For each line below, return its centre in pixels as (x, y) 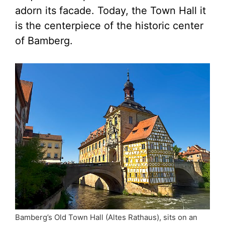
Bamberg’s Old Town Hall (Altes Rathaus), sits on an (106, 217)
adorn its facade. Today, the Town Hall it (110, 11)
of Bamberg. (44, 41)
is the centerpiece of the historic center (109, 26)
